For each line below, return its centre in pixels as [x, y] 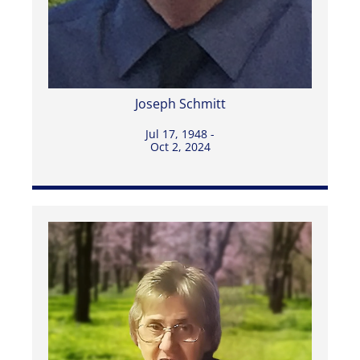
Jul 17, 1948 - [180, 134]
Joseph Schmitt [180, 104]
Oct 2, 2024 [180, 147]
